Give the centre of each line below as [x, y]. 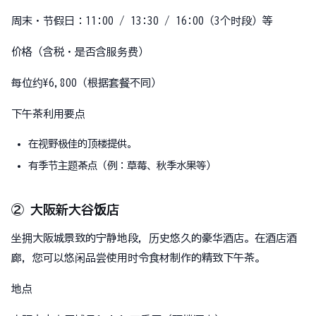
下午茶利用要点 [48, 114]
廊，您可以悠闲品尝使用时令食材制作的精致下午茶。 [138, 257]
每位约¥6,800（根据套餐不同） [86, 83]
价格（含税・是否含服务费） [80, 51]
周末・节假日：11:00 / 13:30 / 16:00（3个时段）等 [142, 20]
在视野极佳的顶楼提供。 [83, 143]
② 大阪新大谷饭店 [65, 209]
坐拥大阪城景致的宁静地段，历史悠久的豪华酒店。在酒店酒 [154, 238]
